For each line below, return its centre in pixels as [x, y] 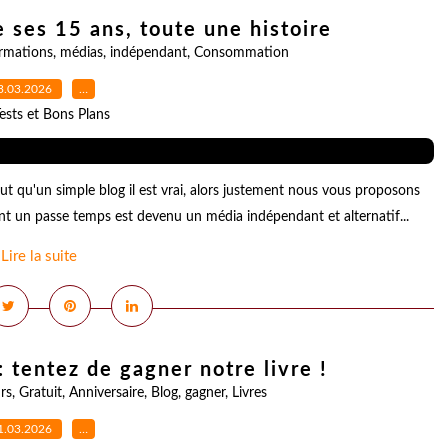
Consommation [241, 53]
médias [81, 53]
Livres [249, 393]
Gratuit [40, 393]
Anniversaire [106, 393]
